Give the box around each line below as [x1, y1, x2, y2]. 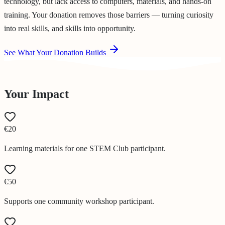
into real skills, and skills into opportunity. [4, 24, 136, 33]
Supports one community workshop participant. [4, 197, 154, 206]
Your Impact [4, 87, 69, 100]
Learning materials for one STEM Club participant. [4, 144, 166, 153]
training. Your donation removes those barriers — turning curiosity [4, 10, 213, 19]
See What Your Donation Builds [4, 48, 106, 57]
